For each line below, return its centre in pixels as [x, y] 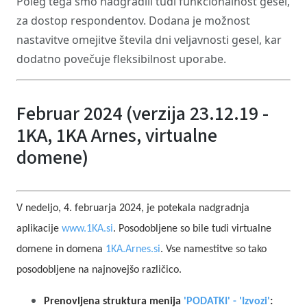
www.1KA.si [87, 229]
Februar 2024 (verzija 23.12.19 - [143, 114]
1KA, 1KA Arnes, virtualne [117, 136]
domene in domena [61, 249]
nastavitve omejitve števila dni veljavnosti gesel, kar [149, 40]
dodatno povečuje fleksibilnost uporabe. [121, 59]
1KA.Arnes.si [133, 249]
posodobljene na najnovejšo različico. [100, 270]
